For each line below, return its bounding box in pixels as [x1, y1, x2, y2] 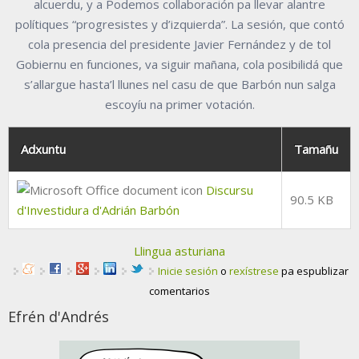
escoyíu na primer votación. [104, 95, 255, 112]
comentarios [149, 283, 210, 298]
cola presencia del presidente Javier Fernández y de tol [28, 35, 331, 52]
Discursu [206, 181, 253, 198]
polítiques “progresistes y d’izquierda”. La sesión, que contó [14, 15, 345, 32]
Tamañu [294, 140, 338, 157]
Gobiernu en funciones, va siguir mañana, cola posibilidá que [16, 55, 343, 72]
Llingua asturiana [134, 242, 225, 259]
